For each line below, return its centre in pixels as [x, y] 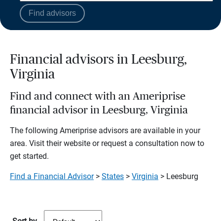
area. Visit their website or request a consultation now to [107, 143]
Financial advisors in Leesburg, [98, 59]
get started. [29, 156]
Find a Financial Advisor [52, 176]
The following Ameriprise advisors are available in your [105, 130]
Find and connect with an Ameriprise [98, 96]
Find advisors [52, 13]
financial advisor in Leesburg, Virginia [99, 110]
